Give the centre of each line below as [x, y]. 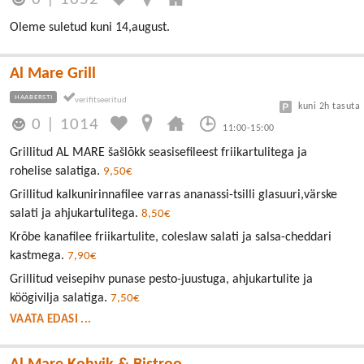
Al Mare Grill [53, 74]
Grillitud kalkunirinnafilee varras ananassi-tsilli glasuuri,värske [173, 195]
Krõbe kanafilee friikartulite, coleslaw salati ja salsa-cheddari [171, 238]
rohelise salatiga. [56, 172]
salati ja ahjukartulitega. [76, 214]
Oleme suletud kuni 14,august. [90, 28]
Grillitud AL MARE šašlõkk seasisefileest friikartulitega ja [158, 153]
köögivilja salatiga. [60, 299]
